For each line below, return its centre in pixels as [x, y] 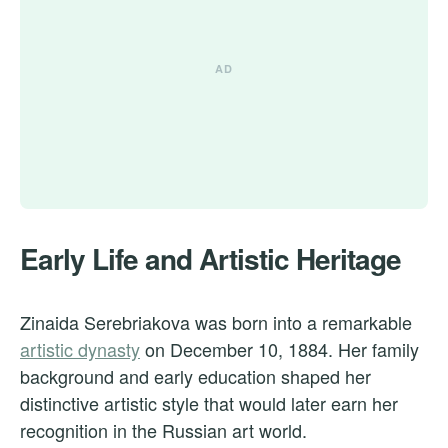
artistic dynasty [80, 349]
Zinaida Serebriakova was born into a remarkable [216, 322]
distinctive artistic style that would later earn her [209, 403]
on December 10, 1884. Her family [279, 349]
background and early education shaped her [195, 376]
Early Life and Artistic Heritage [210, 259]
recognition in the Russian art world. [163, 430]
